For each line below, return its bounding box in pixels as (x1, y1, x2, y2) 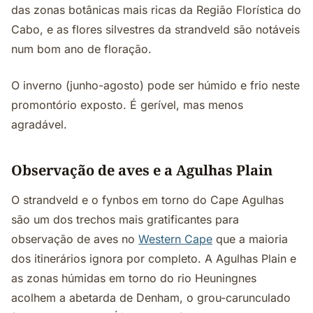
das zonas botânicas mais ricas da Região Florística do (11, 3, 301, 17)
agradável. (11, 117, 67, 131)
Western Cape (138, 232, 212, 246)
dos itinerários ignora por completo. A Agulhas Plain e (11, 252, 296, 265)
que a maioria (212, 232, 288, 246)
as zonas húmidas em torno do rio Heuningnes (11, 271, 256, 285)
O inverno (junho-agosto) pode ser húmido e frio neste (11, 78, 300, 92)
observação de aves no (11, 232, 138, 246)
